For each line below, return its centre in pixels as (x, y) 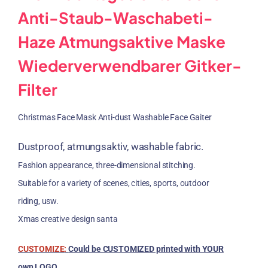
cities (141, 183)
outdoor (194, 183)
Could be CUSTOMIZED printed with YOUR (146, 249)
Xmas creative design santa (68, 219)
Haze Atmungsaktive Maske (122, 42)
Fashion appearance (55, 165)
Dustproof (41, 147)
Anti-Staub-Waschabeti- (115, 18)
